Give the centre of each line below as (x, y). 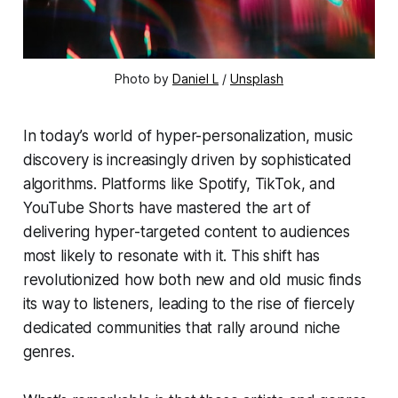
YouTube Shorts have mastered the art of (167, 207)
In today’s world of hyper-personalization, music (187, 135)
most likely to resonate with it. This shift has (171, 255)
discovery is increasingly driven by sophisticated (187, 159)
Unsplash (257, 78)
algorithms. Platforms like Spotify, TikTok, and (179, 183)
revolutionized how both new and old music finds (192, 279)
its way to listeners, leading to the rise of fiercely (188, 303)
